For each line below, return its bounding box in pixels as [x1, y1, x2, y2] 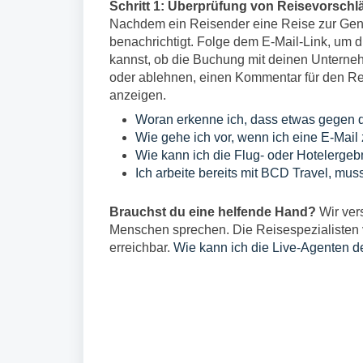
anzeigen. [109, 88, 169, 102]
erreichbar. [109, 241, 173, 254]
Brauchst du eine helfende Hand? [109, 205, 316, 219]
